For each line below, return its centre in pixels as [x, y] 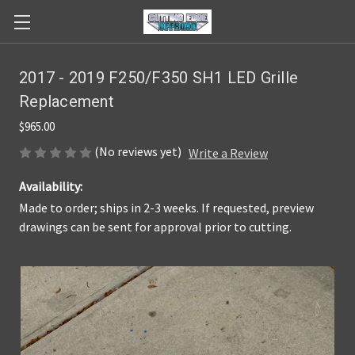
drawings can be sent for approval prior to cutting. [155, 227]
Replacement [67, 101]
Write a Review [228, 153]
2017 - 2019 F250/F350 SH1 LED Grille [158, 78]
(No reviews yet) [138, 151]
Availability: [51, 187]
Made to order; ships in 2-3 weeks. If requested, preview [166, 208]
